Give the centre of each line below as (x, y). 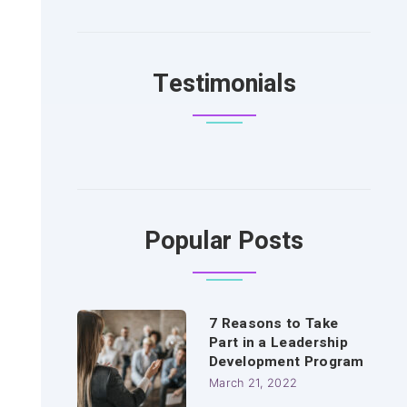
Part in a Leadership (279, 342)
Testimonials (224, 84)
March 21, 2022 (253, 383)
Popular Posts (224, 241)
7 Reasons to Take (274, 323)
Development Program (287, 362)
